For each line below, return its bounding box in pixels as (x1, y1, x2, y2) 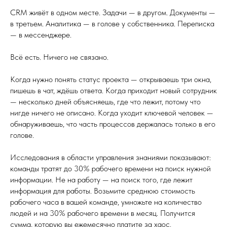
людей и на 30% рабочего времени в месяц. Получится (10, 208, 195, 218)
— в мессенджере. (10, 29, 71, 40)
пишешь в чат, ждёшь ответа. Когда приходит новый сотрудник (10, 85, 217, 95)
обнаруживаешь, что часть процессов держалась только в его (10, 119, 215, 129)
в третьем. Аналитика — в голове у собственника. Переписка (10, 18, 214, 28)
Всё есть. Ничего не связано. (10, 52, 108, 62)
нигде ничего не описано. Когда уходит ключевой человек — (10, 107, 213, 118)
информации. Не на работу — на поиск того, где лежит (10, 174, 193, 184)
